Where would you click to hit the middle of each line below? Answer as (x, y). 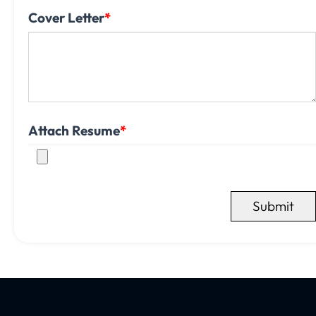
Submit (273, 206)
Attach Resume (74, 130)
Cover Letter (66, 18)
